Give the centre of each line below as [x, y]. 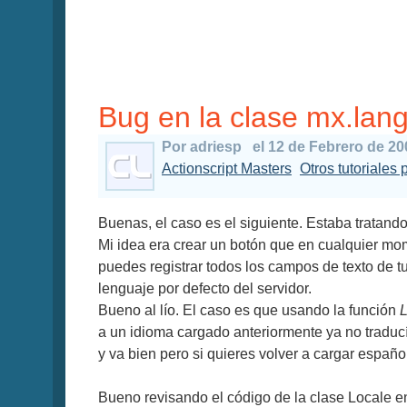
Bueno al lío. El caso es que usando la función [249, 310]
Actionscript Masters [227, 169]
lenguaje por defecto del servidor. [205, 288]
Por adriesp [202, 147]
